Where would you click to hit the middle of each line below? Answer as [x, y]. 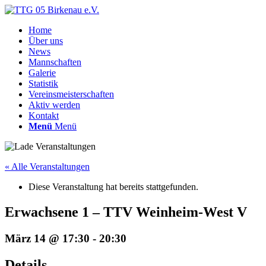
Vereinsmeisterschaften [71, 94]
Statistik [43, 83]
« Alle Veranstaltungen [47, 167]
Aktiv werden [54, 105]
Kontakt [44, 115]
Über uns [46, 41]
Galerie [42, 73]
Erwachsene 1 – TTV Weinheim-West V [126, 212]
